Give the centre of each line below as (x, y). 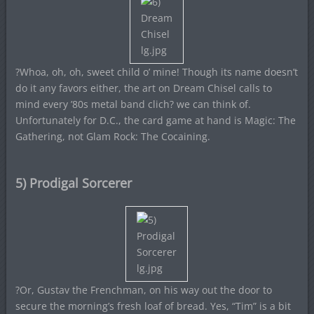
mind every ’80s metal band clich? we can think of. (133, 104)
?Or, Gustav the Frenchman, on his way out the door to (143, 290)
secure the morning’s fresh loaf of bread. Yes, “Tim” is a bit (153, 306)
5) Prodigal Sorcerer (73, 183)
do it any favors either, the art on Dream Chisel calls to (143, 88)
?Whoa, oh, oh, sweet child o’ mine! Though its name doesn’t (156, 72)
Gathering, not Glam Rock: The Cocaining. (112, 136)
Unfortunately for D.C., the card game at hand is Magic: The (155, 120)
